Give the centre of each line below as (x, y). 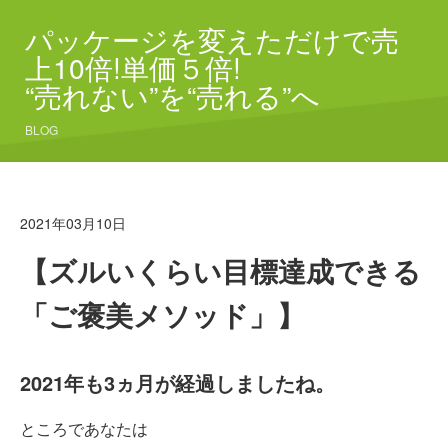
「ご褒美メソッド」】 (162, 314)
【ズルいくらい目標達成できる (220, 270)
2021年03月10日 (73, 223)
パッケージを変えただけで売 (212, 39)
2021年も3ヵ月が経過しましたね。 (177, 382)
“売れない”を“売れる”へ (172, 95)
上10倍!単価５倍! (133, 67)
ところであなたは (84, 428)
